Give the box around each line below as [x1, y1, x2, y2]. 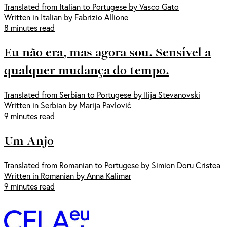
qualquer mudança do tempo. [4, 61, 169, 80]
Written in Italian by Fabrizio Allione [4, 11, 128, 22]
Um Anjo [4, 131, 54, 150]
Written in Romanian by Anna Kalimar [4, 170, 131, 181]
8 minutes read [4, 22, 55, 33]
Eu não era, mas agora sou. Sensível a [4, 43, 211, 61]
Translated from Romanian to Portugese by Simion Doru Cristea [4, 160, 220, 171]
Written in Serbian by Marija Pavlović [4, 100, 131, 111]
